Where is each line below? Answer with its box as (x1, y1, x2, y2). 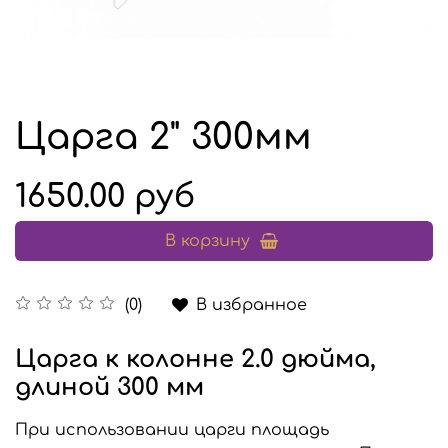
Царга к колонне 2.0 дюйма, (15, 345, 376, 373)
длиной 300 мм (15, 373, 204, 401)
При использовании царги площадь (15, 420, 329, 439)
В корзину (165, 231, 250, 250)
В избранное (196, 295, 307, 314)
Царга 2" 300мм (15, 116, 312, 157)
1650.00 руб (15, 178, 195, 214)
